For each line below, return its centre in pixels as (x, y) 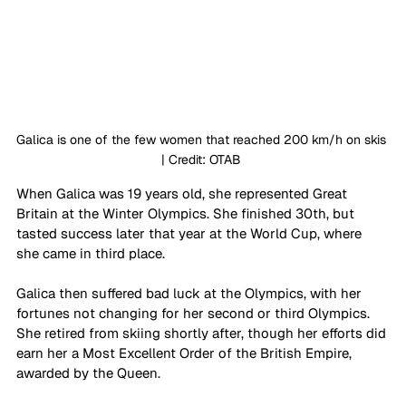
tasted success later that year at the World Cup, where (191, 233)
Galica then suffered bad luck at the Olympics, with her (191, 293)
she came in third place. (92, 253)
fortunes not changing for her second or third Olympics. (195, 313)
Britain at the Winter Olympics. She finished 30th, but (187, 213)
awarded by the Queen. (90, 372)
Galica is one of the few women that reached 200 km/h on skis (203, 139)
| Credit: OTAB (203, 159)
